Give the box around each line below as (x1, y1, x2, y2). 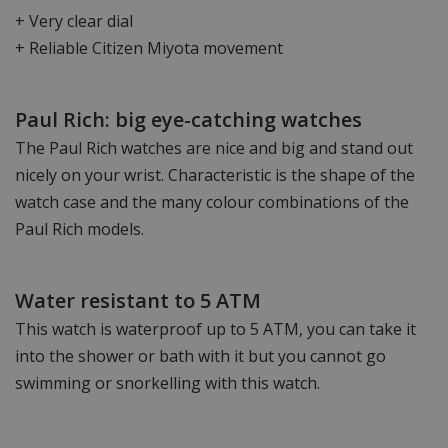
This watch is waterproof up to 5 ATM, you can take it (15, 317, 416, 340)
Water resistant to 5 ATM (15, 286, 261, 314)
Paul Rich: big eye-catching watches (15, 105, 362, 133)
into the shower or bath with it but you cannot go (15, 344, 386, 367)
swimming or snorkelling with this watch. (15, 371, 320, 394)
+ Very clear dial (15, 9, 133, 32)
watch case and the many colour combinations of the (15, 190, 409, 213)
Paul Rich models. (15, 217, 144, 240)
